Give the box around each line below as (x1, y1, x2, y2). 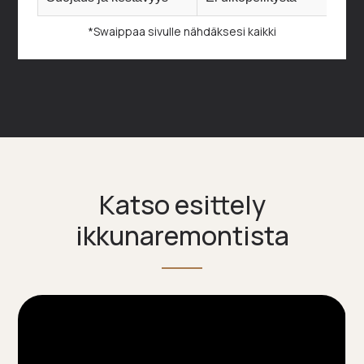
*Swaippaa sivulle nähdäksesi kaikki (88, 23, 276, 39)
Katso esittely (98, 186, 266, 223)
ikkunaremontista (75, 217, 289, 253)
